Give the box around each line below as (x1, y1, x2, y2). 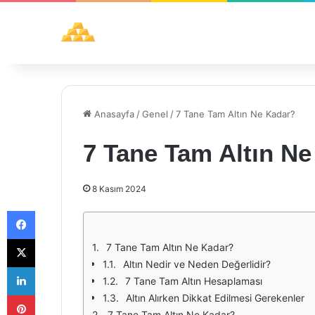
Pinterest (34, 289, 75, 300)
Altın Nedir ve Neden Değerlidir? (123, 258, 271, 270)
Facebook (34, 205, 77, 216)
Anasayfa (91, 108, 134, 120)
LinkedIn (34, 261, 71, 272)
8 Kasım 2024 (92, 184, 146, 194)
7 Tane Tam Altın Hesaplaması (125, 275, 262, 287)
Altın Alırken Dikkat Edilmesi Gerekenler (126, 292, 304, 304)
